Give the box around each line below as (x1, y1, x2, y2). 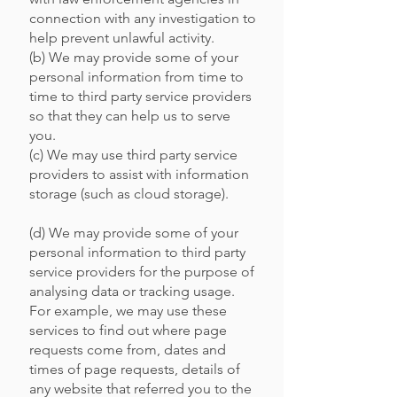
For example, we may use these (29, 302, 227, 319)
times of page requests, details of (29, 361, 240, 378)
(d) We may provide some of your (29, 224, 238, 241)
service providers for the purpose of (29, 263, 254, 280)
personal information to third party (29, 244, 245, 261)
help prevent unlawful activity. (29, 29, 214, 46)
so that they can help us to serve (29, 107, 230, 124)
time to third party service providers (29, 88, 252, 105)
